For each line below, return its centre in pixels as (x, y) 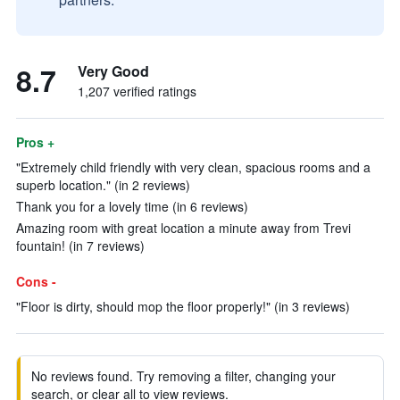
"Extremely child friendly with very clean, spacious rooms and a (193, 167)
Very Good (113, 71)
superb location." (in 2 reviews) (103, 185)
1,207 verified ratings (137, 91)
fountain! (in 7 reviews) (80, 246)
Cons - (36, 281)
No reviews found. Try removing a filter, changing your (183, 376)
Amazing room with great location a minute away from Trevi (183, 228)
